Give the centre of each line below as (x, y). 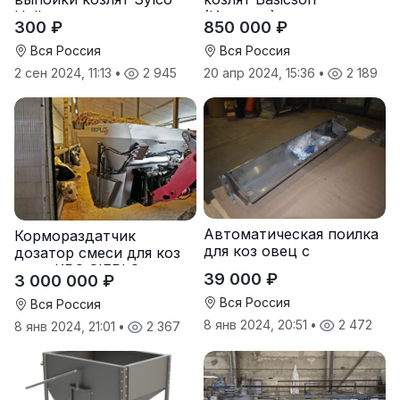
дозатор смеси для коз (97, 253)
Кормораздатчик (75, 236)
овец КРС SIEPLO (77, 270)
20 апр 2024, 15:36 (261, 73)
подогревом (248, 268)
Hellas (35, 17)
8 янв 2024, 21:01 (67, 327)
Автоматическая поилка (291, 234)
